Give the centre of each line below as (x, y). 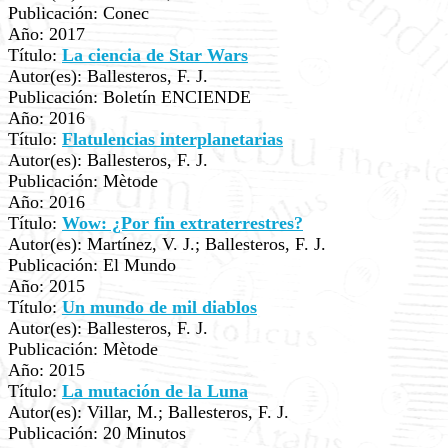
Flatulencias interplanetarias (172, 139)
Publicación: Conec (78, 13)
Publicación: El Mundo (92, 265)
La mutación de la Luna (155, 391)
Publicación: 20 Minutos (97, 433)
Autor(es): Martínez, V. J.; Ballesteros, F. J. (167, 244)
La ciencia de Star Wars (155, 55)
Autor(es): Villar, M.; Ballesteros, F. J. (148, 412)
